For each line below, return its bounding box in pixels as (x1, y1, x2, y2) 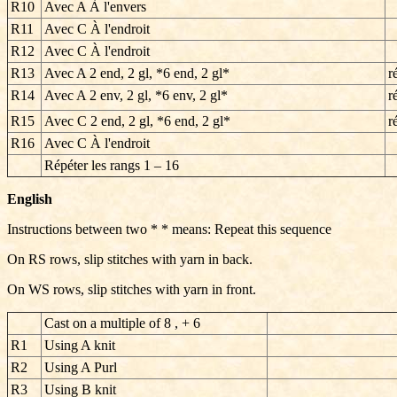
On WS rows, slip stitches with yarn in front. (7, 282, 256, 297)
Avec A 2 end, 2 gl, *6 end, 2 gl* (44, 66, 230, 81)
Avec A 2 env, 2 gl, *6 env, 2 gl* (44, 88, 228, 103)
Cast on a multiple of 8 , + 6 (44, 315, 200, 331)
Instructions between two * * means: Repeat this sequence (7, 222, 331, 237)
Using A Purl (44, 360, 117, 375)
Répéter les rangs (44, 158, 140, 173)
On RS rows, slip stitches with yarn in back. (7, 252, 253, 267)
